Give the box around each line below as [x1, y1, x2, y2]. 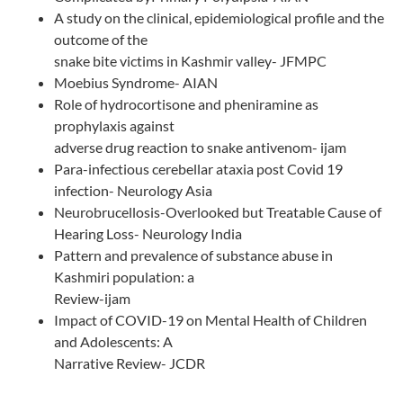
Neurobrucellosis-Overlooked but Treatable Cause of [54, 203, 381, 221]
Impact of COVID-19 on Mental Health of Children [54, 311, 367, 329]
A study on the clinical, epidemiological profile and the [54, 9, 384, 27]
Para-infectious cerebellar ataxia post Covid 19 [54, 160, 343, 178]
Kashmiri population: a [54, 268, 194, 286]
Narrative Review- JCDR [54, 354, 205, 372]
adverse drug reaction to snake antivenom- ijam [54, 139, 346, 157]
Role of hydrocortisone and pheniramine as [54, 95, 318, 113]
